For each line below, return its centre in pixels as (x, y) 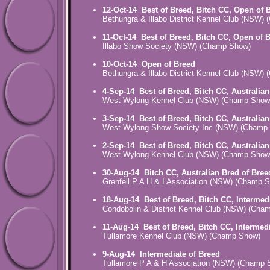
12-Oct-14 (122, 10)
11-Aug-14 (123, 227)
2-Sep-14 (121, 146)
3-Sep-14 (121, 119)
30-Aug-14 (123, 173)
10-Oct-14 (122, 64)
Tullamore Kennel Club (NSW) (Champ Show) (181, 236)
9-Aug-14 (121, 254)
